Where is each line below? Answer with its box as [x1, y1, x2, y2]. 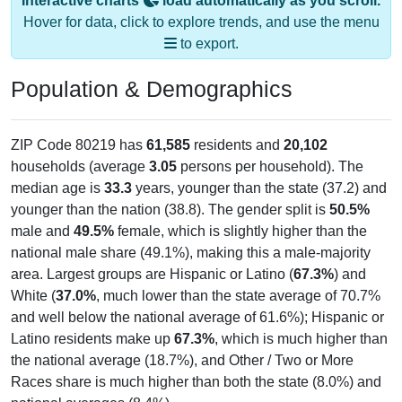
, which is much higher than [214, 330, 388, 346]
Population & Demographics [11, 75, 293, 101]
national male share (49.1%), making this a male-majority [11, 244, 371, 260]
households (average [11, 158, 149, 174]
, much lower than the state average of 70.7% [96, 287, 380, 303]
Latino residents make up [11, 330, 174, 346]
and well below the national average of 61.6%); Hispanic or [11, 309, 384, 325]
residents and [190, 136, 284, 153]
